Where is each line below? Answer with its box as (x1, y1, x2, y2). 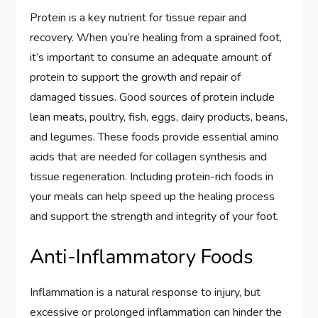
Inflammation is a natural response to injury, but (30, 284, 261, 300)
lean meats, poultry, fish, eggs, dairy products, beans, (30, 109, 288, 125)
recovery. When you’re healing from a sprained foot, (30, 29, 283, 45)
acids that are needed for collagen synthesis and (30, 148, 268, 165)
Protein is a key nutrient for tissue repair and (30, 9, 247, 26)
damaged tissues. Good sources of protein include (30, 89, 275, 105)
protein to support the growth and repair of (30, 69, 241, 85)
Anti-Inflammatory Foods (30, 243, 254, 270)
